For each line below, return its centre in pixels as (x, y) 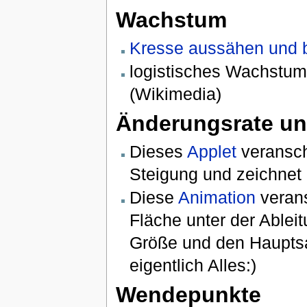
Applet (211, 151)
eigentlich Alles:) (193, 266)
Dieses (158, 151)
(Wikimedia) (175, 94)
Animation (217, 198)
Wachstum (171, 20)
